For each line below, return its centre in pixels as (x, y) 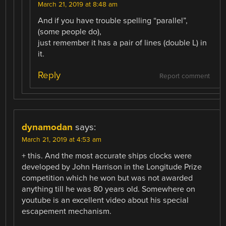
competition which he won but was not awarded (107, 178)
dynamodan (47, 127)
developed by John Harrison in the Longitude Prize (112, 167)
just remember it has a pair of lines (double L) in (123, 43)
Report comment (184, 76)
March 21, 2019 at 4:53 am (62, 139)
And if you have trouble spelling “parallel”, (113, 21)
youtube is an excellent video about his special (105, 200)
